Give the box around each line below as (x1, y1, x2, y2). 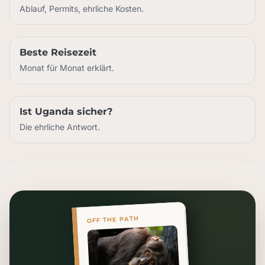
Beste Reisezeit (20, 47, 96, 58)
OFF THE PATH (86, 214, 139, 225)
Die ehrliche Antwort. (20, 122, 100, 132)
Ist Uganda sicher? (20, 106, 112, 117)
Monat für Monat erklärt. (20, 63, 114, 73)
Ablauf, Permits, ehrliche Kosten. (20, 4, 144, 14)
